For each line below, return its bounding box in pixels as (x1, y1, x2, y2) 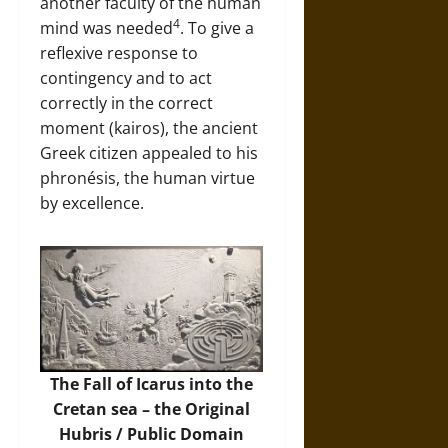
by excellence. (40, 192, 144, 214)
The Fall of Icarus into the (50, 373, 254, 395)
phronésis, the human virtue (40, 167, 255, 189)
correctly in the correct (40, 92, 213, 114)
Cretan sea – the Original (53, 398, 251, 420)
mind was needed (40, 17, 173, 39)
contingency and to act (40, 67, 212, 89)
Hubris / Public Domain (59, 423, 245, 445)
